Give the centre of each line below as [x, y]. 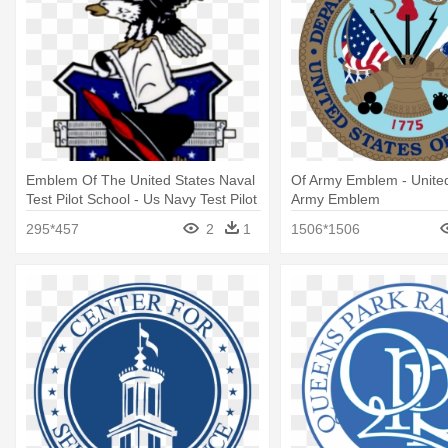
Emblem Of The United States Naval [140, 180]
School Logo [65, 218]
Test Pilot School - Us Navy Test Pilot [141, 199]
